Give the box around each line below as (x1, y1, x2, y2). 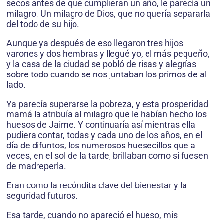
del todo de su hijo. (6, 19, 79, 29)
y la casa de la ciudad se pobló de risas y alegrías (6, 59, 196, 69)
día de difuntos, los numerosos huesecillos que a (6, 140, 195, 150)
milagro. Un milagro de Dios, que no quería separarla (6, 8, 210, 19)
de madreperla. (6, 161, 66, 171)
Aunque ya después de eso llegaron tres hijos (6, 38, 183, 48)
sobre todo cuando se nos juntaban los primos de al (6, 69, 207, 79)
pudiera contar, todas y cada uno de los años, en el (6, 130, 202, 140)
